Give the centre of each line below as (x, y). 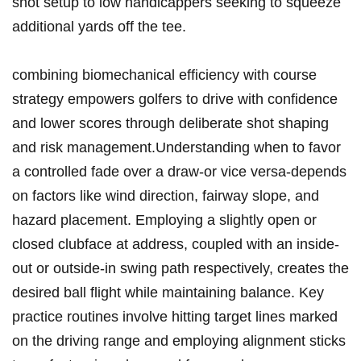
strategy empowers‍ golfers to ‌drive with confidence (175, 100)
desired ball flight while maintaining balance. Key (168, 293)
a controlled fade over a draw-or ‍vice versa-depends (179, 172)
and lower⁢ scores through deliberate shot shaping (170, 124)
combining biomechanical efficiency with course (164, 75)
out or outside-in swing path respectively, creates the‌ (180, 269)
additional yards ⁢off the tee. (99, 27)
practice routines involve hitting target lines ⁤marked (175, 317)
